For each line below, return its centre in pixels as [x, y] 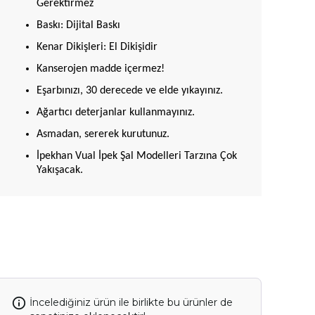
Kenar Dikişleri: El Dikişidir [97, 47]
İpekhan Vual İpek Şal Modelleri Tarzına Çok [137, 156]
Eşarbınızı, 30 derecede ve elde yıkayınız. [130, 91]
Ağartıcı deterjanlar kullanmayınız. [116, 112]
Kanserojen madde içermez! [101, 69]
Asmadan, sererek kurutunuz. [103, 134]
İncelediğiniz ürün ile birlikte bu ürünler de [131, 302]
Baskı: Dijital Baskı [78, 25]
